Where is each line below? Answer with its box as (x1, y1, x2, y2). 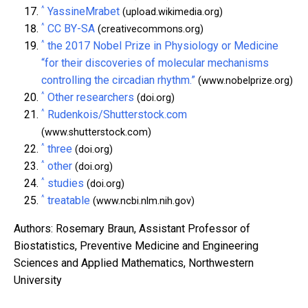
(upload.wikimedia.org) (120, 5, 223, 18)
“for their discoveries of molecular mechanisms (41, 56, 269, 69)
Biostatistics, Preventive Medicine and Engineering (14, 239, 258, 252)
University (14, 273, 62, 287)
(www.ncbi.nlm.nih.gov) (90, 195, 195, 207)
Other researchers (47, 90, 134, 104)
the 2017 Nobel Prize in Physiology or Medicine (47, 38, 278, 52)
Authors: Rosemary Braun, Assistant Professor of (14, 221, 250, 235)
